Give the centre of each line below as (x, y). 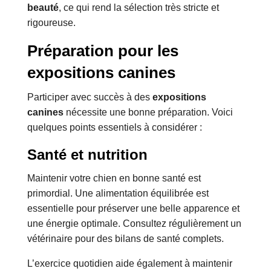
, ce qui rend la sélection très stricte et (139, 8)
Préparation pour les (103, 51)
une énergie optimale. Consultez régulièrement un (134, 224)
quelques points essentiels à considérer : (114, 128)
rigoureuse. (51, 23)
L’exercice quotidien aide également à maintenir (129, 264)
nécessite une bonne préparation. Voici (148, 113)
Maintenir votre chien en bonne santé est (114, 178)
